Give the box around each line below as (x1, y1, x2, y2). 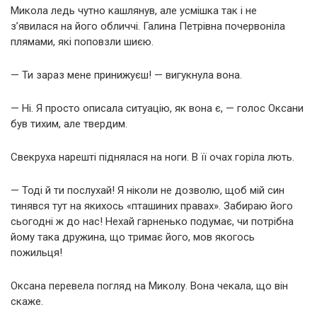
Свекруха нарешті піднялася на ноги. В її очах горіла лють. (11, 150, 294, 163)
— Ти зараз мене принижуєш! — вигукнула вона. (11, 68, 242, 81)
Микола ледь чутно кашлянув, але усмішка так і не (11, 4, 257, 17)
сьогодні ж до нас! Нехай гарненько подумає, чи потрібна (11, 214, 294, 228)
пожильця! (11, 246, 62, 259)
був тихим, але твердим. (11, 117, 127, 130)
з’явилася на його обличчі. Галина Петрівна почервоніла (11, 19, 285, 33)
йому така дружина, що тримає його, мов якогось (11, 230, 255, 243)
